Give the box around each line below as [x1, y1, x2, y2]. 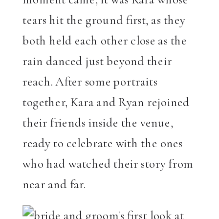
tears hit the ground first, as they [22, 12, 186, 27]
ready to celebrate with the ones [22, 135, 183, 151]
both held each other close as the [22, 32, 187, 48]
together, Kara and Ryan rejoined [22, 94, 190, 109]
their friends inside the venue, [22, 114, 174, 130]
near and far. [22, 176, 86, 192]
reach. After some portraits [22, 73, 157, 89]
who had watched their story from [22, 155, 194, 171]
